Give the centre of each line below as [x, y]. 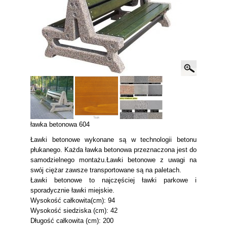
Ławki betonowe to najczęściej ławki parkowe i [113, 180]
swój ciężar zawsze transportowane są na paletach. [106, 170]
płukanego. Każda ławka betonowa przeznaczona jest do [113, 150]
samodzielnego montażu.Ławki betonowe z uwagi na [113, 160]
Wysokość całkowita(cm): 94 [73, 200]
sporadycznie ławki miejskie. [72, 190]
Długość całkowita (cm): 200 [72, 221]
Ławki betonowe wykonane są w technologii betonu [113, 140]
